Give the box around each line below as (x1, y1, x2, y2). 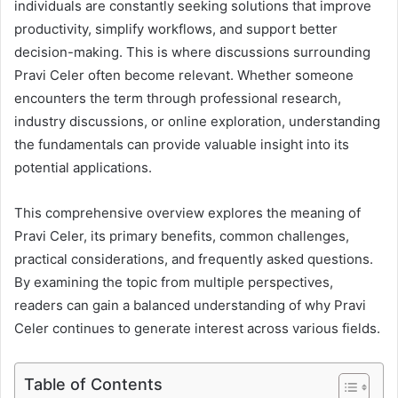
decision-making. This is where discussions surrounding (14, 44, 370, 61)
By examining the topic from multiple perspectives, (14, 274, 333, 291)
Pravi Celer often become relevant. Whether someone (14, 67, 354, 84)
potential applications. (14, 159, 152, 177)
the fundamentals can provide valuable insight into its (14, 136, 349, 154)
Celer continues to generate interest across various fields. (14, 320, 380, 338)
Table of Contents (24, 375, 163, 394)
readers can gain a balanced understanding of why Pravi (14, 297, 366, 314)
